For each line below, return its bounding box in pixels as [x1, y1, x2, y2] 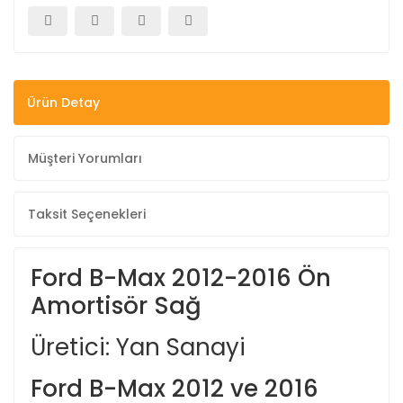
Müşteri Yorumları [28, 148, 142, 167]
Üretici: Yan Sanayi [31, 331, 246, 363]
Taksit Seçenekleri [28, 204, 146, 223]
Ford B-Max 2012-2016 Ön [31, 262, 331, 294]
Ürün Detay [27, 93, 100, 112]
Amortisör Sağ [31, 290, 201, 322]
